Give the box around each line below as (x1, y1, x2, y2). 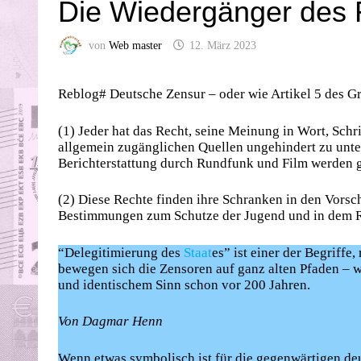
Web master (109, 39, 162, 52)
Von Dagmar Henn (58, 313, 163, 330)
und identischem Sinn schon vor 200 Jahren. (58, 276, 310, 293)
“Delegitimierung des (58, 244, 184, 260)
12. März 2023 (189, 39, 256, 52)
